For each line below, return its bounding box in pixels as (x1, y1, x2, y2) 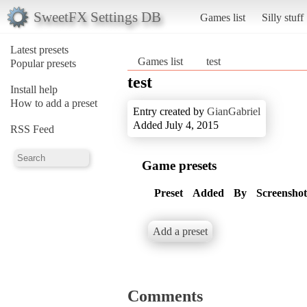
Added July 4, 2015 (133, 119, 219, 131)
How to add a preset (10, 97, 97, 109)
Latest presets (10, 43, 69, 56)
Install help (10, 83, 58, 95)
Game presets (142, 158, 217, 173)
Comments (127, 286, 203, 305)
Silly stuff (261, 11, 304, 23)
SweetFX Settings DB (33, 8, 161, 25)
